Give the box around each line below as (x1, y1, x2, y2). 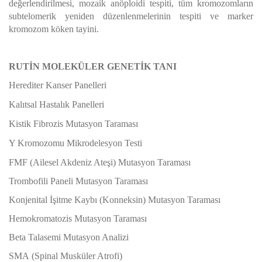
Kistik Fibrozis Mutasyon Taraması (9, 119, 138, 129)
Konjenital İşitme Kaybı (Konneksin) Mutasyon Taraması (9, 195, 220, 205)
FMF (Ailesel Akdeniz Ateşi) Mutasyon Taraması (9, 157, 191, 167)
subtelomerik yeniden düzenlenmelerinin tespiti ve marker (9, 11, 253, 21)
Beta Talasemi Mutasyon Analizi (9, 232, 129, 242)
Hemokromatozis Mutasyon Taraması (9, 213, 147, 223)
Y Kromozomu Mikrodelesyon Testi (9, 138, 142, 148)
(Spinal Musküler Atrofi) (32, 251, 122, 261)
